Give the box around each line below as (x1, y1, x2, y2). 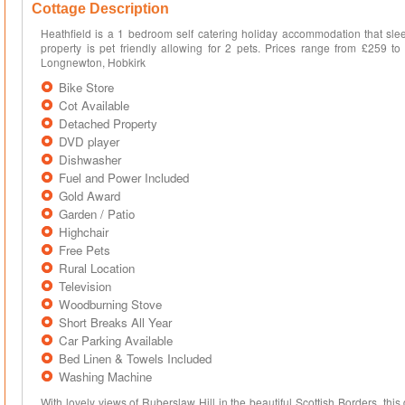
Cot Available (59, 97, 129, 114)
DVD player (59, 133, 119, 150)
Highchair (59, 223, 108, 240)
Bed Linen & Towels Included (59, 350, 212, 367)
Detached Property (59, 115, 157, 132)
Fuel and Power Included (59, 169, 189, 186)
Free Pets (59, 241, 110, 259)
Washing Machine (59, 368, 152, 385)
